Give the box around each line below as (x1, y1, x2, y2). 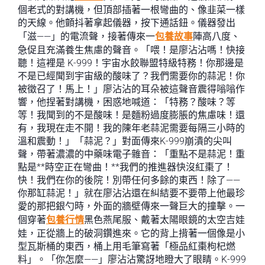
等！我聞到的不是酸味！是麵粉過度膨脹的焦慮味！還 (18, 109, 245, 121)
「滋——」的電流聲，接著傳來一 (18, 31, 155, 42)
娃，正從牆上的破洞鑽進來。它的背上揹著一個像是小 (18, 228, 245, 239)
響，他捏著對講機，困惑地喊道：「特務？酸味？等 (18, 96, 235, 108)
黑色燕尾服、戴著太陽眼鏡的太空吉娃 (84, 214, 245, 225)
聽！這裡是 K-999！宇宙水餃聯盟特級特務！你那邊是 (18, 57, 244, 69)
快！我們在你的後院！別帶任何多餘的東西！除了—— (18, 174, 240, 186)
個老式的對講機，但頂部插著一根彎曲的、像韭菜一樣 (18, 4, 245, 15)
